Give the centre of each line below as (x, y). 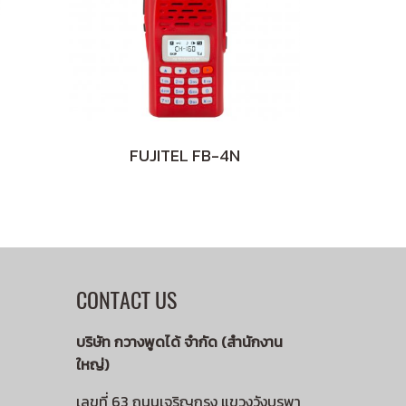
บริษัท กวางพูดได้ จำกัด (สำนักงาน (179, 342)
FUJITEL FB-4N (184, 156)
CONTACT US (126, 300)
